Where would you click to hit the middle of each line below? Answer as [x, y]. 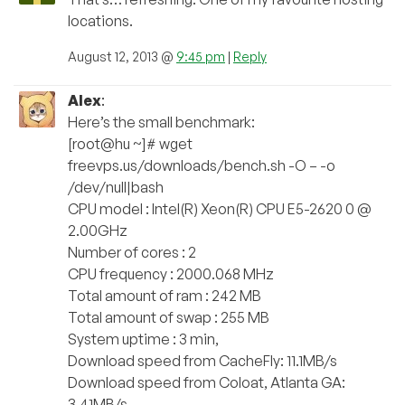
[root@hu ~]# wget [130, 143]
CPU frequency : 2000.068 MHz [171, 273]
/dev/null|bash [116, 187]
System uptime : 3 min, [143, 339]
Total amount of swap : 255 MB [169, 317]
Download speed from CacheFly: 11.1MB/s [202, 360]
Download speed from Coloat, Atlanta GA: [207, 382]
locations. [100, 20]
